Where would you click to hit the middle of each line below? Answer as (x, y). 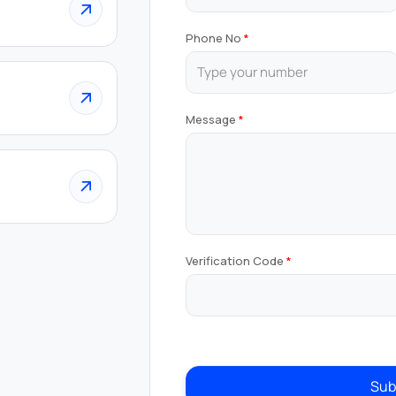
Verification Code (235, 261)
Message (211, 120)
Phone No (214, 38)
